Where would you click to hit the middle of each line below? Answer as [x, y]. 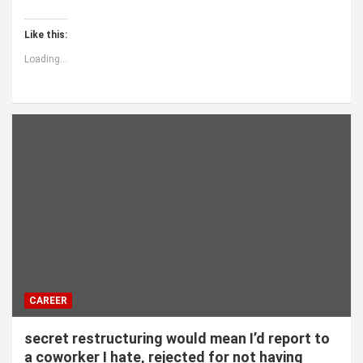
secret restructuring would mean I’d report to [177, 339]
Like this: [46, 34]
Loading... [46, 59]
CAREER [48, 301]
